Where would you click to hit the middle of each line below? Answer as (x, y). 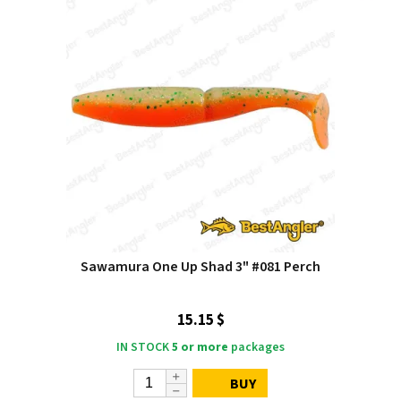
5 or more (200, 347)
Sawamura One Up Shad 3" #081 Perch (200, 267)
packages (256, 347)
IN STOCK (143, 347)
